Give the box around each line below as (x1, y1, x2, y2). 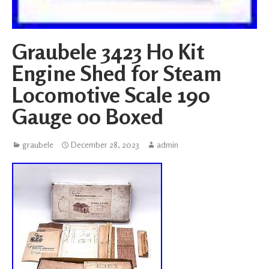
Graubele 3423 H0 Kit (12, 38, 204, 64)
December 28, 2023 (71, 139, 139, 150)
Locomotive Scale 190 (12, 81, 210, 107)
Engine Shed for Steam (12, 59, 222, 86)
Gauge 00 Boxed (12, 103, 163, 129)
